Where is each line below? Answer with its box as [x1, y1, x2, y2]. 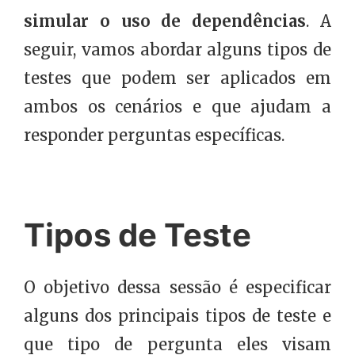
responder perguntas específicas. [24, 125, 284, 146]
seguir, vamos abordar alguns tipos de [24, 40, 331, 60]
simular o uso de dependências [24, 11, 307, 32]
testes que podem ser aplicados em [24, 68, 331, 89]
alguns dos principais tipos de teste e [24, 306, 331, 326]
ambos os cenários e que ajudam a [24, 97, 331, 117]
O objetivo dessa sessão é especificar [24, 277, 331, 298]
